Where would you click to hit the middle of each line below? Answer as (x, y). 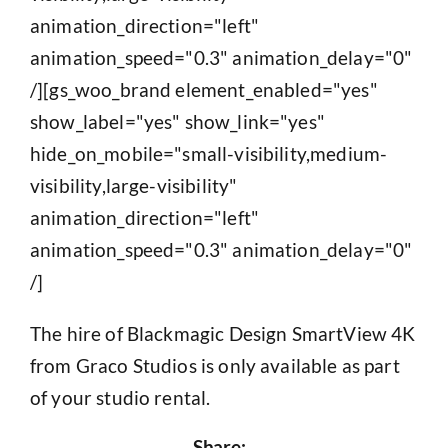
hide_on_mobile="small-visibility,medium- (208, 154)
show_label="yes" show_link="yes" (177, 122)
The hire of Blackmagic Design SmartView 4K (222, 334)
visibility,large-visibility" (133, 186)
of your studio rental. (120, 398)
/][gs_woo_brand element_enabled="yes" (203, 90)
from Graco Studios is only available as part (214, 366)
